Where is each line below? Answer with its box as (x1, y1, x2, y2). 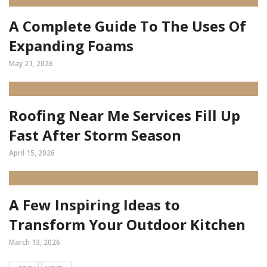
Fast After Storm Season (9, 125, 181, 145)
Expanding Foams (9, 36, 133, 55)
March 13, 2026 (9, 237, 60, 247)
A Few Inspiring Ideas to (9, 195, 180, 215)
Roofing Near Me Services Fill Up (9, 105, 240, 125)
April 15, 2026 (9, 148, 55, 158)
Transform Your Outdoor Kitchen (9, 215, 246, 234)
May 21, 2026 (9, 58, 53, 69)
